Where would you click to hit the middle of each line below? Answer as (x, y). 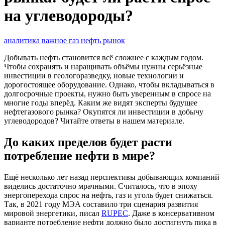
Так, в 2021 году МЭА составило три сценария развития (101, 204)
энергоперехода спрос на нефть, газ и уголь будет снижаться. (108, 195)
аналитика (23, 40)
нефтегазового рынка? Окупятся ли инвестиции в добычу (104, 111)
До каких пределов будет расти (88, 142)
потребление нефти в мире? (81, 155)
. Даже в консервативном (171, 213)
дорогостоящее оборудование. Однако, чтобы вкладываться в (109, 84)
